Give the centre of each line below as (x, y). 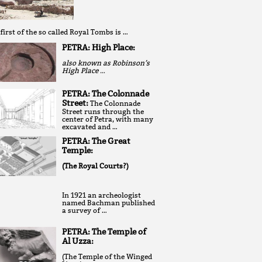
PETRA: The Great (96, 141)
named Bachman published (108, 203)
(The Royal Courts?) (95, 166)
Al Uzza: (78, 241)
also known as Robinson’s (106, 63)
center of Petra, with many (108, 119)
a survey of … (85, 211)
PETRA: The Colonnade (106, 94)
